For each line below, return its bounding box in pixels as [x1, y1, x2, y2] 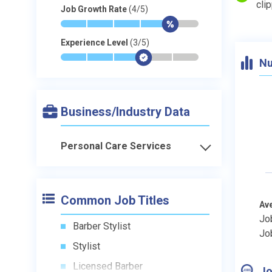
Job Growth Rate [61, 4, 129, 14]
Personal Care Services [61, 140, 171, 152]
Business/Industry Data [61, 104, 190, 119]
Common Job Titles [61, 193, 169, 208]
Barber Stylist [73, 220, 131, 232]
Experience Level [61, 38, 130, 47]
